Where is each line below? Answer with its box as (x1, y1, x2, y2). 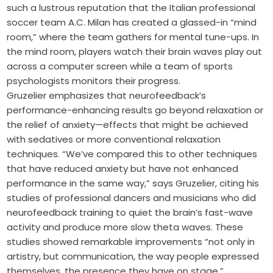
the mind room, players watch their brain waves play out (7, 45, 263, 58)
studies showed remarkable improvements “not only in (7, 235, 255, 249)
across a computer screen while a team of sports (7, 60, 233, 73)
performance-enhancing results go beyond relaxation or (7, 104, 264, 117)
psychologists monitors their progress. (7, 74, 181, 88)
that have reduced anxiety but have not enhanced (7, 162, 239, 175)
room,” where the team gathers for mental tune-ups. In (7, 30, 260, 44)
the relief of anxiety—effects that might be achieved (7, 118, 249, 132)
